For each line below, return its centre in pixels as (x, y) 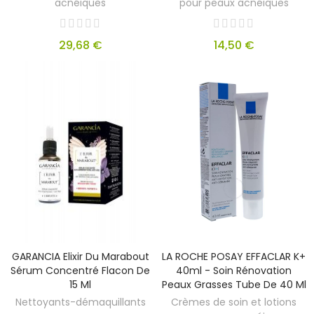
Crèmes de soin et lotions (234, 302)
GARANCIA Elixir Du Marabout (80, 257)
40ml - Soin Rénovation (234, 271)
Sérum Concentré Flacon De (80, 271)
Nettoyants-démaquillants (80, 302)
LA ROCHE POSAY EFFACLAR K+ (234, 257)
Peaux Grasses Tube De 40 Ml (234, 285)
